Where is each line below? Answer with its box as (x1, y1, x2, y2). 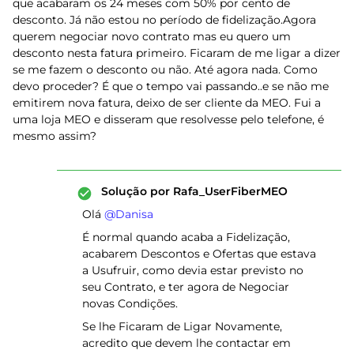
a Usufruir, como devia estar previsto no (82, 263, 303, 277)
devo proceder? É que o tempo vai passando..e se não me (13, 79, 329, 93)
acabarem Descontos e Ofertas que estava (82, 247, 316, 261)
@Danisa (104, 207, 153, 221)
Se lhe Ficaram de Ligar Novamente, (82, 319, 282, 333)
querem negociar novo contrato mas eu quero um (13, 29, 291, 43)
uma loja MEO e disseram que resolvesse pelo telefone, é (13, 112, 324, 126)
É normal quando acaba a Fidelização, (82, 230, 290, 244)
